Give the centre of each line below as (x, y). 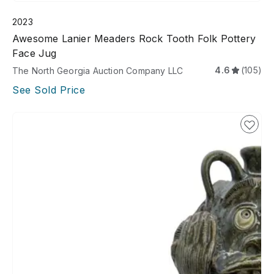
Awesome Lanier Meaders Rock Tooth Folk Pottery (134, 39)
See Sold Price (49, 90)
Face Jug (35, 54)
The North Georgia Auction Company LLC (98, 71)
